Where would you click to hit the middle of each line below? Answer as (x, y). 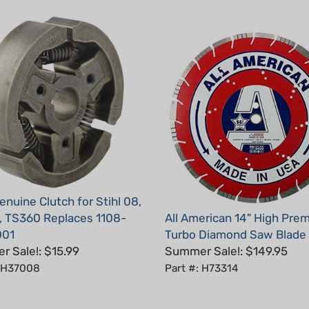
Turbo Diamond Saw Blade (236, 214)
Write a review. (146, 296)
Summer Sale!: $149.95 (226, 231)
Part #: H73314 (202, 248)
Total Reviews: (47, 296)
